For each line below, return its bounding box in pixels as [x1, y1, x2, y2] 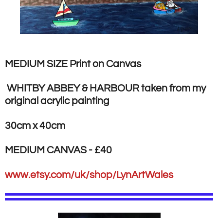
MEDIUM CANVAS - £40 [5, 145, 112, 156]
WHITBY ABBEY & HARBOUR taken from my [5, 83, 206, 94]
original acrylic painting [5, 96, 109, 107]
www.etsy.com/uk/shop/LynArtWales [5, 169, 173, 180]
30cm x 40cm [5, 120, 65, 131]
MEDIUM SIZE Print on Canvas [5, 58, 141, 69]
